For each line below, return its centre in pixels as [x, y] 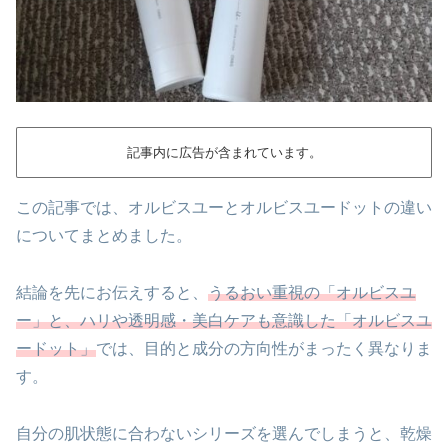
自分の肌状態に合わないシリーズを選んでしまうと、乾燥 [224, 433]
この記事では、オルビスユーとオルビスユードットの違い [224, 207]
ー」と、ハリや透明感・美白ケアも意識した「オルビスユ [224, 320]
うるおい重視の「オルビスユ [312, 292]
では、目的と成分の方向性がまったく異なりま [264, 348]
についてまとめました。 [104, 235]
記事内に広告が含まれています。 [224, 153]
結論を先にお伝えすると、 [112, 292]
